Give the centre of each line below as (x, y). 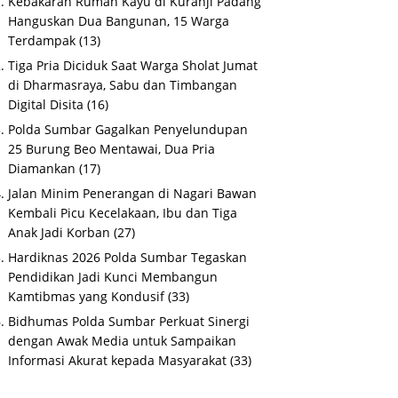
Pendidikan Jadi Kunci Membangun (113, 277)
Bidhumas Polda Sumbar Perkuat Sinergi (129, 322)
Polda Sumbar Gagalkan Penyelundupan (128, 130)
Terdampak (42, 41)
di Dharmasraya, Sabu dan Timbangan (123, 85)
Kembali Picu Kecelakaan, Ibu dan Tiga (123, 213)
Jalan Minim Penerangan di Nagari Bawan (133, 194)
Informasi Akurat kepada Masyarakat (118, 361)
